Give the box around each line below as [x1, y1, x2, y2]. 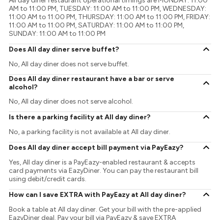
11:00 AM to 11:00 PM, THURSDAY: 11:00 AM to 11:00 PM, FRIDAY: [9, 13, 211, 22]
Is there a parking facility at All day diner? [9, 112, 151, 121]
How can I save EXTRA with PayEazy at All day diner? [9, 190, 186, 199]
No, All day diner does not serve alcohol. [9, 97, 134, 106]
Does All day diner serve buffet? [9, 45, 119, 54]
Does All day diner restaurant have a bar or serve [9, 75, 175, 83]
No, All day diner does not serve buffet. [9, 60, 130, 69]
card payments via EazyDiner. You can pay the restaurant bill [9, 166, 199, 175]
